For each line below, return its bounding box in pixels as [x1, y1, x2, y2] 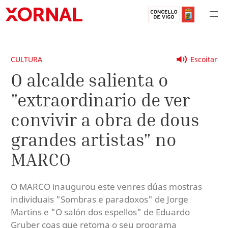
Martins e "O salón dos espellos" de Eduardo [11, 206, 190, 218]
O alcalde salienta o [11, 69, 168, 91]
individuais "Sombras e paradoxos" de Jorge [11, 193, 188, 205]
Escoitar [190, 54, 217, 64]
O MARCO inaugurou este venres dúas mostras [11, 180, 202, 192]
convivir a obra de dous [11, 108, 199, 130]
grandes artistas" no [11, 128, 177, 150]
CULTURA [11, 54, 42, 64]
